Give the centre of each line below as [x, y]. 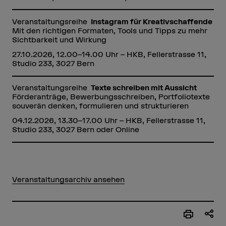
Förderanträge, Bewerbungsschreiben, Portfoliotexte [111, 96]
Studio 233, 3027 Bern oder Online [75, 130]
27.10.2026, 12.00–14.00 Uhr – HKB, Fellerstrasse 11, [109, 54]
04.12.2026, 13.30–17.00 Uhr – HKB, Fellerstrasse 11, [108, 121]
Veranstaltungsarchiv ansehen [68, 179]
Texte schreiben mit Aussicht [144, 87]
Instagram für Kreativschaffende [152, 21]
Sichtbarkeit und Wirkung [59, 39]
